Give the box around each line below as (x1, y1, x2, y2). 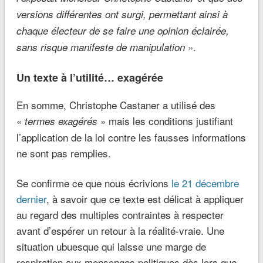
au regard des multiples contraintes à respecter (16, 207, 224, 222)
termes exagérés (24, 113, 100, 128)
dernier (16, 191, 46, 206)
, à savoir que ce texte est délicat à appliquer (46, 191, 244, 206)
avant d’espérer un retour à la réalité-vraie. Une (16, 222, 224, 238)
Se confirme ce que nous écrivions (16, 175, 171, 190)
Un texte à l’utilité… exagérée (16, 69, 163, 85)
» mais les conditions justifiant (100, 113, 233, 128)
